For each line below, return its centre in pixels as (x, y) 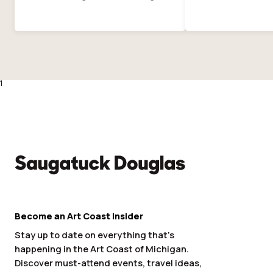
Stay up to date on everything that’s (94, 235)
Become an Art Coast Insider (79, 216)
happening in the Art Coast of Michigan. (102, 249)
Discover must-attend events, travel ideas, (108, 263)
